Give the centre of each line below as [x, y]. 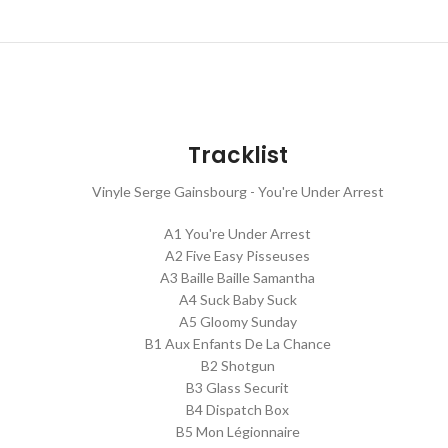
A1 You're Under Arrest [238, 233]
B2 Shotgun [237, 365]
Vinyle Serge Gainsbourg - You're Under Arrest [237, 191]
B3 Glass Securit [238, 387]
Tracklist [237, 155]
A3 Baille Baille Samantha [238, 277]
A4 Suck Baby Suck [237, 299]
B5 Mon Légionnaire [237, 431]
